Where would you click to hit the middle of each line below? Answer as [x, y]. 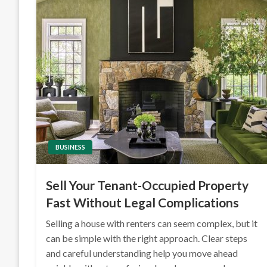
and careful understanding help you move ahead [142, 253]
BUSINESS [71, 147]
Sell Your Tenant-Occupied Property [148, 185]
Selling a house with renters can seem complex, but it [152, 223]
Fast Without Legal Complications [143, 202]
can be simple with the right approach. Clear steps [147, 238]
